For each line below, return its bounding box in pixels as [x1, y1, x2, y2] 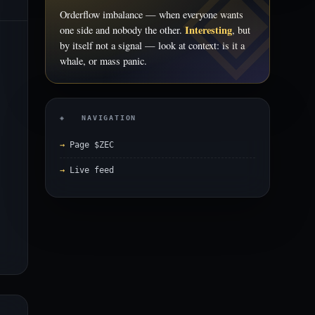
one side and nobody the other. [60, 23, 185, 37]
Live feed [70, 165, 114, 175]
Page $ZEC [70, 140, 114, 150]
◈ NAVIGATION [60, 114, 137, 122]
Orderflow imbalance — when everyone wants [60, 8, 243, 21]
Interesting [185, 22, 232, 37]
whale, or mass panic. [60, 54, 147, 67]
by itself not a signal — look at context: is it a [60, 39, 245, 52]
